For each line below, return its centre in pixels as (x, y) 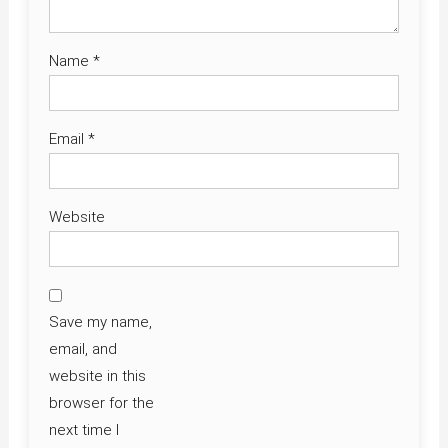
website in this (97, 375)
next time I (83, 429)
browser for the (101, 402)
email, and (82, 348)
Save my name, (100, 321)
